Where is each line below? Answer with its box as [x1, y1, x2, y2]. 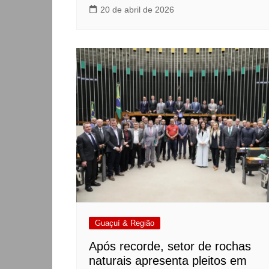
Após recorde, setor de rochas [89, 240, 251, 253]
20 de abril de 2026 [100, 4, 174, 14]
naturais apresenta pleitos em [89, 254, 247, 268]
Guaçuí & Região [95, 219, 154, 228]
